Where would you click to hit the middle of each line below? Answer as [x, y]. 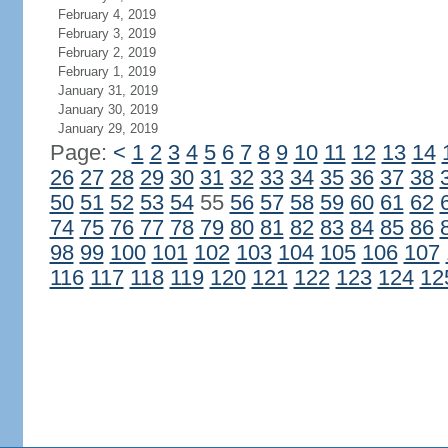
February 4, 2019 [106, 14]
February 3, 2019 [106, 33]
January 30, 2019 [107, 109]
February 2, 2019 [106, 52]
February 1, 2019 [106, 71]
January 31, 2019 [107, 90]
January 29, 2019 [107, 128]
